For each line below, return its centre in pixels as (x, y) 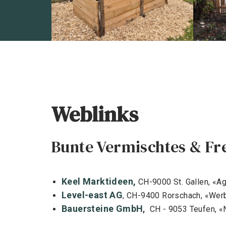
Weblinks (95, 114)
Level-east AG (92, 195)
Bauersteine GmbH (102, 209)
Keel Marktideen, (99, 181)
